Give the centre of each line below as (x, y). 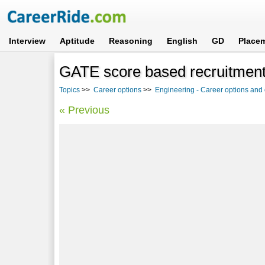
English (182, 41)
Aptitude (77, 41)
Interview (28, 41)
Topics (70, 90)
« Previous (85, 110)
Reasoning (131, 41)
